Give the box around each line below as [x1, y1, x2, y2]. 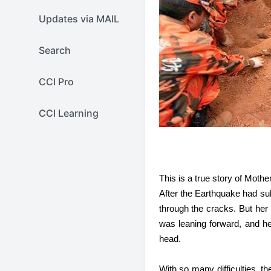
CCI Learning [39, 107, 99, 119]
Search [39, 44, 71, 56]
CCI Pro [39, 76, 74, 88]
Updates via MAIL [39, 13, 119, 25]
